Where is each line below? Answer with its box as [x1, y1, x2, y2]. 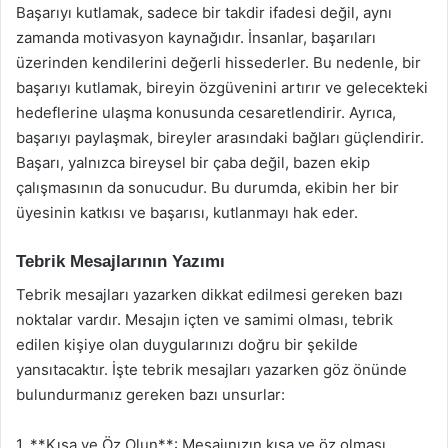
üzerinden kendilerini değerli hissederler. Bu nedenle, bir [16, 53, 421, 72]
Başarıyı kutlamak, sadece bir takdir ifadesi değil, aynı [16, 3, 392, 22]
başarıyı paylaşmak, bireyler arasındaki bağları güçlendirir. [16, 128, 424, 147]
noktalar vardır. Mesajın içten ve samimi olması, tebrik [16, 309, 393, 329]
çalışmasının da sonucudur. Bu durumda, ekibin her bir [16, 178, 399, 197]
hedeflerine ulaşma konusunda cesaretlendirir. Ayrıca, [16, 103, 396, 122]
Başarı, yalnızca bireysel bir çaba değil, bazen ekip [16, 153, 370, 172]
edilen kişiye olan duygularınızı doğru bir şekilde [16, 334, 358, 354]
